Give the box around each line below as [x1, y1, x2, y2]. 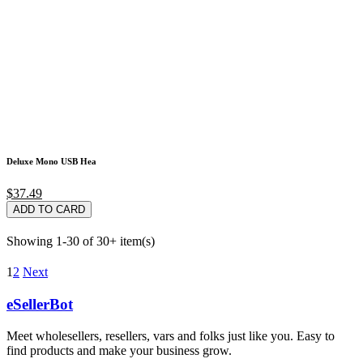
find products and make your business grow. [6, 343, 232, 357]
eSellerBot [6, 296, 73, 314]
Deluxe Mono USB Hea [6, 156, 96, 167]
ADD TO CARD [13, 203, 85, 216]
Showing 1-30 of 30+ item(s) [6, 234, 155, 249]
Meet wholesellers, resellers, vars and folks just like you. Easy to [6, 328, 335, 343]
